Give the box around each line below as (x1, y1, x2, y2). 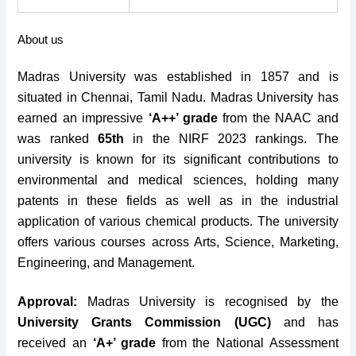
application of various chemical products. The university (17, 214, 339, 228)
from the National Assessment (156, 336, 339, 350)
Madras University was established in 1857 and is (17, 69, 339, 83)
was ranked (17, 131, 98, 145)
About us (17, 33, 64, 46)
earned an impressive (17, 110, 149, 125)
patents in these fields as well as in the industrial (17, 193, 339, 207)
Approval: (17, 295, 78, 309)
